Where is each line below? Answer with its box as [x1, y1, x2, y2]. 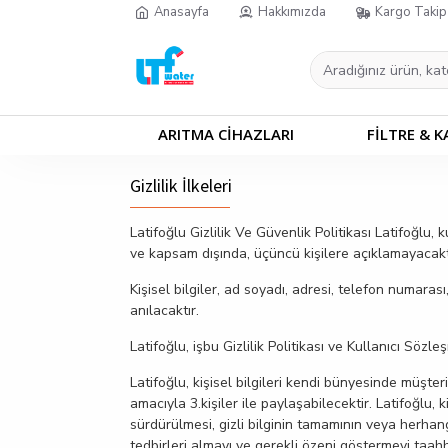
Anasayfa [153, 3, 209, 21]
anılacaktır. [129, 301, 199, 320]
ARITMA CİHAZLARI [157, 124, 294, 144]
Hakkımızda [257, 3, 326, 21]
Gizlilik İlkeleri [129, 174, 232, 197]
